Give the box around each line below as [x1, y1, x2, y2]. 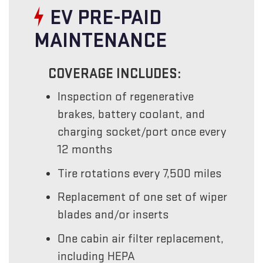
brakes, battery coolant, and [58, 106, 205, 122]
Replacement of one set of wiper [58, 190, 228, 205]
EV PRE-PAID [49, 5, 162, 31]
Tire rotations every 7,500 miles [58, 166, 222, 181]
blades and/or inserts [58, 207, 169, 222]
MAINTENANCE [34, 28, 167, 54]
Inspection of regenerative [58, 89, 194, 104]
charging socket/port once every [58, 124, 227, 139]
